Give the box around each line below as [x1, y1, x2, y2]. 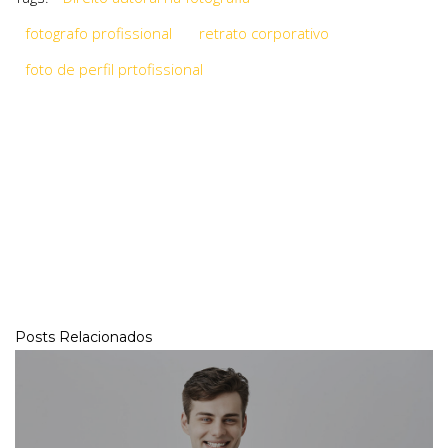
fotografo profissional [25, 22, 172, 43]
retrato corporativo [198, 22, 329, 43]
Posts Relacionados [15, 327, 152, 346]
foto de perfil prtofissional [25, 58, 203, 79]
